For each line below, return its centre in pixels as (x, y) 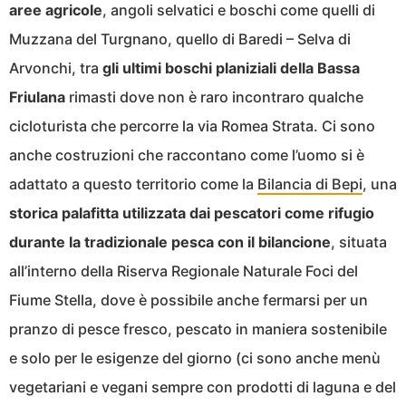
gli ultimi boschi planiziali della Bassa (231, 68)
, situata (359, 242)
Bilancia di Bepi (310, 184)
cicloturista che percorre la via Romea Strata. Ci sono (192, 126)
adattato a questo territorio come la (133, 184)
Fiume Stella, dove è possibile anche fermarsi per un (188, 300)
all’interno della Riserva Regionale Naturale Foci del (184, 271)
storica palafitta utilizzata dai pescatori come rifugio (192, 213)
